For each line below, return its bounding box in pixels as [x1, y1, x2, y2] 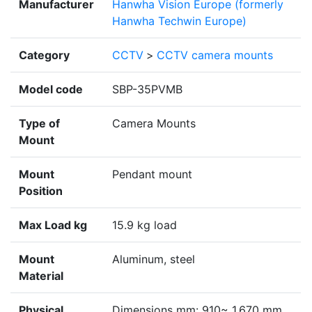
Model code [19, 82, 83, 97]
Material [19, 269, 63, 283]
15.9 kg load [112, 218, 177, 233]
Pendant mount [112, 167, 192, 182]
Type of [19, 116, 60, 131]
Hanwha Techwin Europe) [112, 14, 247, 29]
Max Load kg [19, 218, 87, 233]
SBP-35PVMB [112, 82, 182, 97]
